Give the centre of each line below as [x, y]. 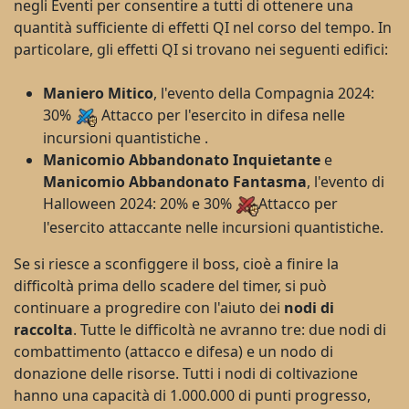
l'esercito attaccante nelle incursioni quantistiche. [213, 228]
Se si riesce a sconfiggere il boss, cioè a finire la [176, 264]
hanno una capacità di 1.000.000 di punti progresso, [192, 396]
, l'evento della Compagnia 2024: [264, 93]
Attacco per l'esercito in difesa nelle [221, 115]
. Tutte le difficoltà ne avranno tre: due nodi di [230, 330]
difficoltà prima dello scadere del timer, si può [170, 286]
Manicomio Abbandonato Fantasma [175, 182]
